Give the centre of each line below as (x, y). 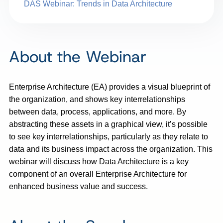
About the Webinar (78, 56)
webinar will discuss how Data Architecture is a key (99, 161)
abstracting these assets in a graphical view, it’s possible (108, 124)
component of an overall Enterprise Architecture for (98, 174)
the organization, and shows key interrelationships (97, 99)
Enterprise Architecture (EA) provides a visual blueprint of (110, 87)
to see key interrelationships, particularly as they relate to (109, 136)
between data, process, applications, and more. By (98, 111)
